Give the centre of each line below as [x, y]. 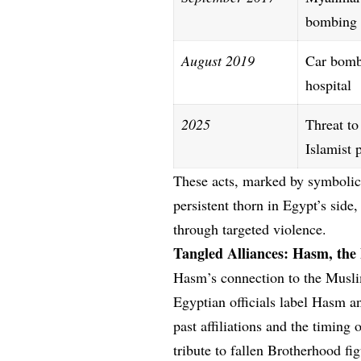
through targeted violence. [250, 228]
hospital [329, 84]
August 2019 [218, 60]
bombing [332, 21]
